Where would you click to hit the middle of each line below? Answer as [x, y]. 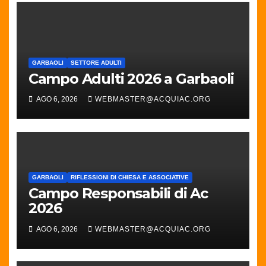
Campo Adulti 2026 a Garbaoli [131, 78]
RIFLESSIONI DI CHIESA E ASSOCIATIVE [129, 178]
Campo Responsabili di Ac [118, 194]
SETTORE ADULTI [96, 62]
